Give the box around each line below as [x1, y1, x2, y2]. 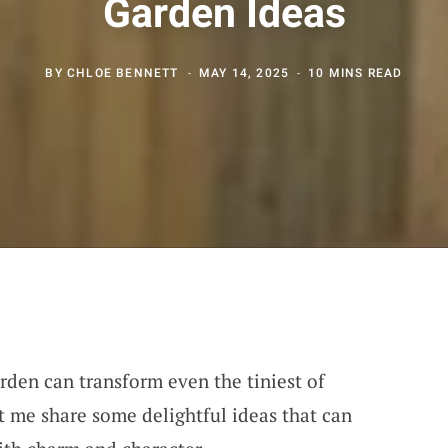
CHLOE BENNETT [66, 65, 179, 80]
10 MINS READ [308, 65, 403, 80]
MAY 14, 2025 [198, 65, 290, 80]
